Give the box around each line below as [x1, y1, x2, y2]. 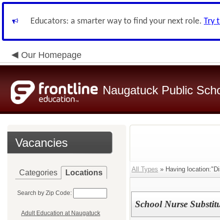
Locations [65, 168, 103, 177]
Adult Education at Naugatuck [21, 210, 100, 217]
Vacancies [15, 136, 68, 149]
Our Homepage [21, 50, 82, 60]
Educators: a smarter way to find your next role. [30, 17, 204, 26]
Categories [19, 168, 57, 177]
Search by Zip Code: [17, 190, 72, 196]
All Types [132, 165, 158, 173]
